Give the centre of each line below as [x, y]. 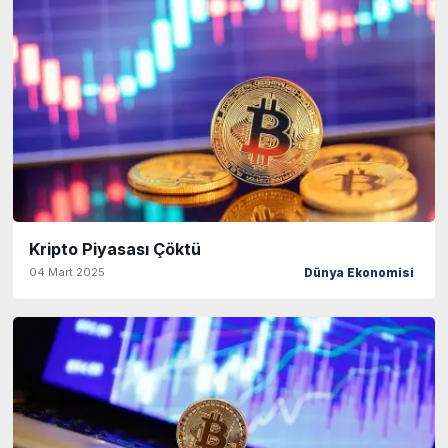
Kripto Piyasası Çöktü [115, 249]
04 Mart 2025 [67, 272]
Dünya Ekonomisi [359, 273]
